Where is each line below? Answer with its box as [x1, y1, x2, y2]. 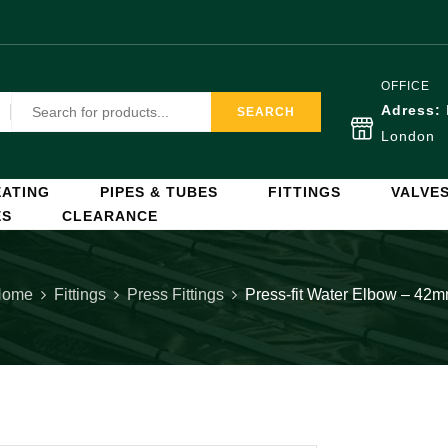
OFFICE [381, 79, 430, 93]
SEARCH [237, 105, 295, 119]
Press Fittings [127, 286, 224, 303]
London [381, 128, 435, 144]
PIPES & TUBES [100, 184, 218, 200]
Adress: [381, 102, 446, 118]
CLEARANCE [62, 208, 158, 224]
